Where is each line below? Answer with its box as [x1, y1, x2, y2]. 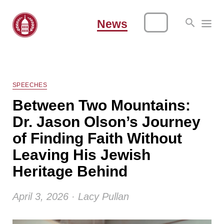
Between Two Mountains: [12, 97, 190, 113]
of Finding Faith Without [12, 130, 182, 146]
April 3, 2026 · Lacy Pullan [12, 191, 129, 202]
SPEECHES [12, 81, 47, 88]
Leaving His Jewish [12, 146, 150, 163]
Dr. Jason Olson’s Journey [12, 113, 200, 130]
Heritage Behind [12, 163, 127, 179]
